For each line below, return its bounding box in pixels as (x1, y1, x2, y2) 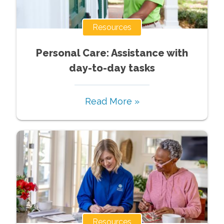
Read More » (84, 95, 139, 106)
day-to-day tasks (69, 61, 155, 74)
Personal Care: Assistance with (36, 46, 188, 59)
